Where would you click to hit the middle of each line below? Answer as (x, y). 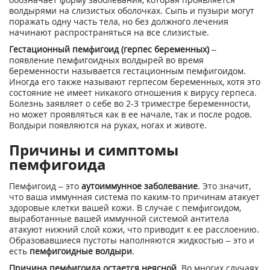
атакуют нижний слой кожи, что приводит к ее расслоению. (134, 229)
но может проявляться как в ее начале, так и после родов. (130, 114)
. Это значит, (224, 186)
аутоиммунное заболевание (140, 186)
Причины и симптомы (94, 150)
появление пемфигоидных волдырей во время (106, 60)
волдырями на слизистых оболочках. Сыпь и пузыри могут (132, 11)
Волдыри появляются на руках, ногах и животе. (108, 125)
